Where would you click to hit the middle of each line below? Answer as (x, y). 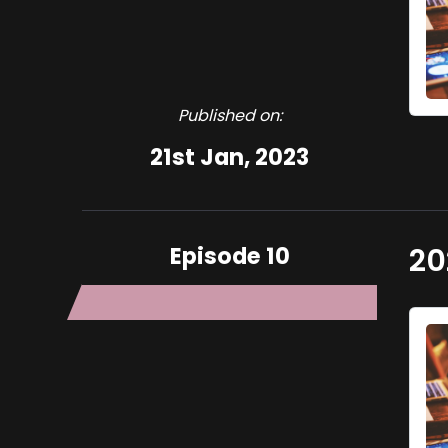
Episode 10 (229, 256)
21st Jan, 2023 (230, 157)
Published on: (229, 115)
